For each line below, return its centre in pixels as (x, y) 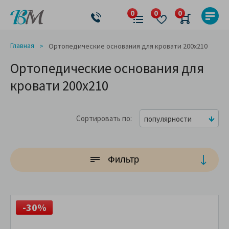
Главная (22, 45)
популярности (168, 119)
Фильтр (123, 160)
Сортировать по (103, 119)
